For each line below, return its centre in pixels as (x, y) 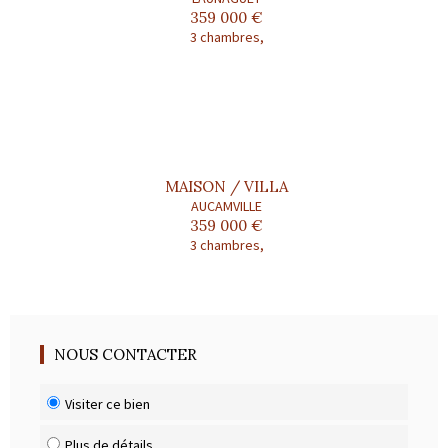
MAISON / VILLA (226, 186)
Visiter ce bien (107, 403)
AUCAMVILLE (226, 205)
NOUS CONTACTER (125, 354)
